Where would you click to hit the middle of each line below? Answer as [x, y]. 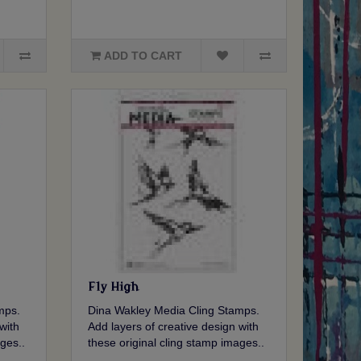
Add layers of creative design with [174, 327]
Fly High [114, 288]
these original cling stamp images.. [176, 343]
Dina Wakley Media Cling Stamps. [174, 311]
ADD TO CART [143, 56]
